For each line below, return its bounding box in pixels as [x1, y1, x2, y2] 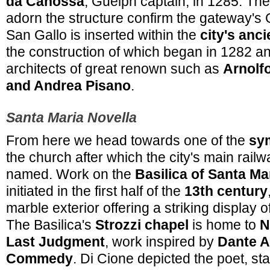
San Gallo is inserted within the [6, 27, 200, 43]
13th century [184, 183, 268, 199]
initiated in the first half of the [6, 183, 184, 199]
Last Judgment [6, 234, 105, 250]
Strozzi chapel [95, 217, 189, 233]
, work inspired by [105, 234, 218, 250]
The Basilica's [6, 217, 95, 233]
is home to [189, 217, 260, 233]
